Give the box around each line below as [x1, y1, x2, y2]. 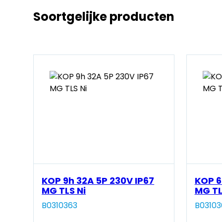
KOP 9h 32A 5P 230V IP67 [42, 174, 155, 187]
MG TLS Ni [42, 184, 86, 197]
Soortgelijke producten [33, 8, 175, 25]
